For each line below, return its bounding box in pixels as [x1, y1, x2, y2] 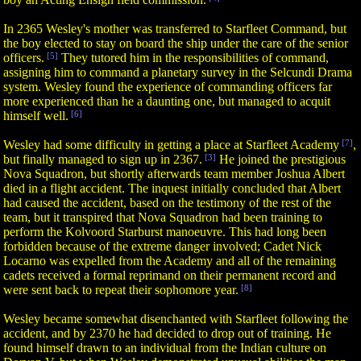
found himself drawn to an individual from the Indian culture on [3, 341, 326, 355]
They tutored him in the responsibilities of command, [61, 51, 329, 64]
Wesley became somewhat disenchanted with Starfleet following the [3, 312, 348, 326]
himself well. [3, 109, 68, 122]
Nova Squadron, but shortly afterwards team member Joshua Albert [3, 167, 345, 180]
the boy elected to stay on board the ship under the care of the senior [3, 36, 348, 50]
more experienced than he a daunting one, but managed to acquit [3, 94, 330, 108]
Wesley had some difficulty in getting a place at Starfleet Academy [3, 138, 339, 151]
